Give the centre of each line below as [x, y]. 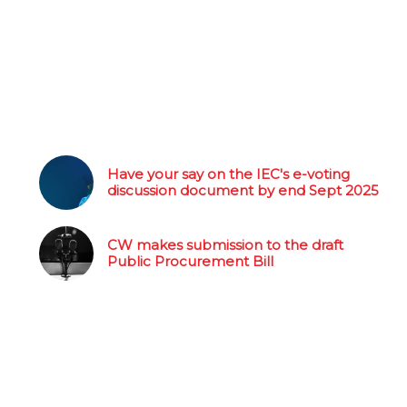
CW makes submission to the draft [225, 245]
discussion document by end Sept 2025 [243, 190]
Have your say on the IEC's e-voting [228, 174]
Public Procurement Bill [190, 261]
